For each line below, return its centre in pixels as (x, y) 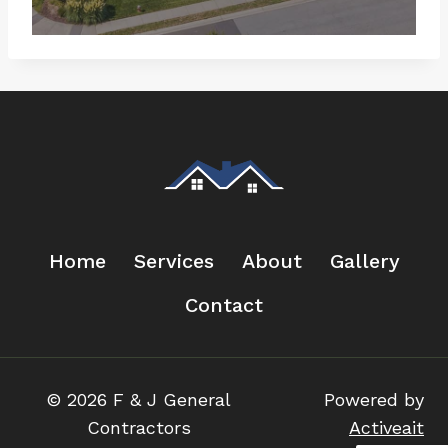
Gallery (364, 261)
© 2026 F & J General (139, 400)
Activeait (386, 428)
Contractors (138, 428)
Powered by (374, 400)
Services (173, 261)
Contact (224, 305)
